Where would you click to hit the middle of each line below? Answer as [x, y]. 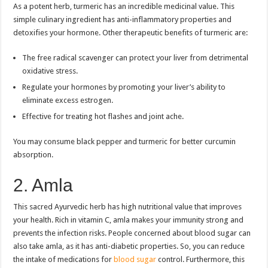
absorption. [33, 154]
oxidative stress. [50, 71]
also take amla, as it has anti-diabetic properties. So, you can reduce [129, 246]
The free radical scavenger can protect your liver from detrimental [135, 57]
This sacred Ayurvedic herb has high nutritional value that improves [128, 206]
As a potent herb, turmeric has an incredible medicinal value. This [124, 6]
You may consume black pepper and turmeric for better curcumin [125, 141]
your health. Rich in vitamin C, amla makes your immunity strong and [129, 220]
